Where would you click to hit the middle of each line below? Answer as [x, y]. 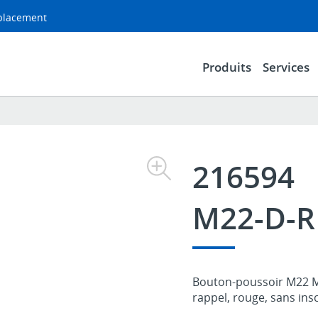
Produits [226, 67]
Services [286, 67]
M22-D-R [253, 217]
